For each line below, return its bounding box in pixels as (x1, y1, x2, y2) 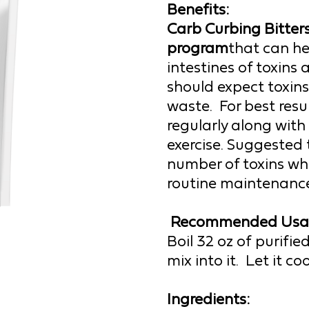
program (167, 39, 228, 57)
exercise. (167, 136, 227, 154)
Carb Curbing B (167, 20, 275, 38)
